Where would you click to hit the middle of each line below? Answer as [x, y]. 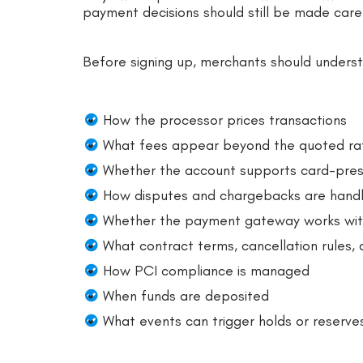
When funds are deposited [186, 295]
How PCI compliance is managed [206, 270]
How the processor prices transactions [225, 120]
